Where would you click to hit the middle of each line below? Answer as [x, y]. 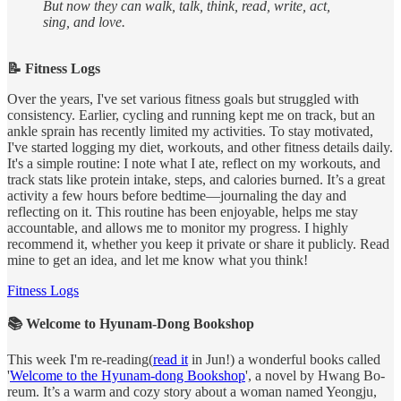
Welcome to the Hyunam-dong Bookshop [128, 376]
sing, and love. [84, 22]
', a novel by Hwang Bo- [315, 376]
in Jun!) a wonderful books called [284, 360]
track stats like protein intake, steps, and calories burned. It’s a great [196, 180]
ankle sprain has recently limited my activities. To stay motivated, [190, 132]
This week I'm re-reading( [80, 360]
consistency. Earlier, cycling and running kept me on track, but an [191, 115]
